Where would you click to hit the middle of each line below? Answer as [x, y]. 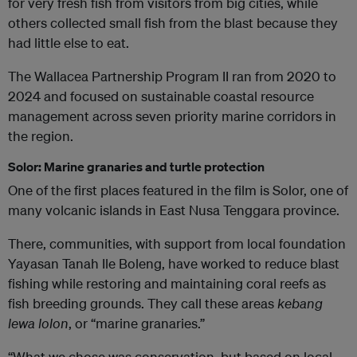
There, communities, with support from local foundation [177, 244]
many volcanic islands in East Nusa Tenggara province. [174, 210]
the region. [41, 136]
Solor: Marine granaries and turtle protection [136, 167]
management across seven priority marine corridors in [172, 116]
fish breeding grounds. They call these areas [143, 304]
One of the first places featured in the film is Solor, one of [178, 190]
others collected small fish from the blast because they [173, 23]
